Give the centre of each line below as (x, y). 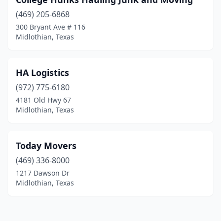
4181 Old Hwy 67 (43, 100)
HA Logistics (42, 73)
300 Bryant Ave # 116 (51, 27)
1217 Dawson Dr (43, 173)
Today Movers (46, 146)
